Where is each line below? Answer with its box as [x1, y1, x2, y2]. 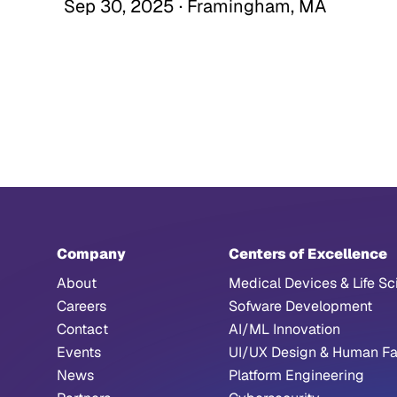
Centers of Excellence [229, 245, 387, 263]
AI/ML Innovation [229, 320, 340, 339]
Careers [57, 297, 106, 315]
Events [57, 343, 101, 362]
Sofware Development [229, 297, 372, 315]
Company [57, 245, 126, 263]
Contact [57, 320, 108, 339]
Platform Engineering [229, 366, 364, 385]
